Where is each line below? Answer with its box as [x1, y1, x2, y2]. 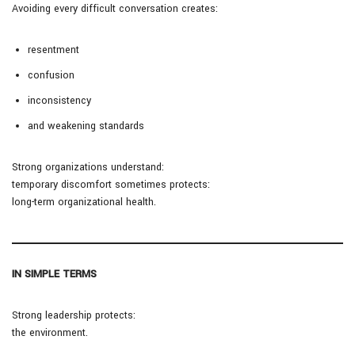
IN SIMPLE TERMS [12, 267, 97, 282]
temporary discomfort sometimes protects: [12, 177, 210, 193]
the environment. [12, 326, 88, 341]
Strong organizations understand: [12, 160, 164, 175]
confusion [28, 68, 74, 83]
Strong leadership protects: [12, 308, 136, 323]
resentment [28, 43, 79, 58]
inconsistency [28, 94, 91, 109]
